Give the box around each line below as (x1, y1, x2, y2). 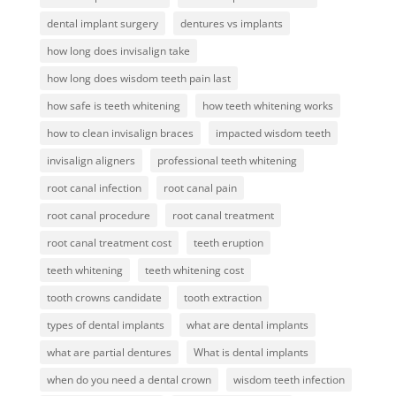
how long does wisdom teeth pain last (46, 71, 231, 87)
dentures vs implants (179, 16, 283, 32)
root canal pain (163, 180, 237, 196)
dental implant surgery (46, 16, 158, 32)
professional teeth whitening (156, 153, 297, 169)
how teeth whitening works (202, 98, 333, 114)
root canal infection (46, 180, 141, 196)
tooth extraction (183, 290, 262, 306)
